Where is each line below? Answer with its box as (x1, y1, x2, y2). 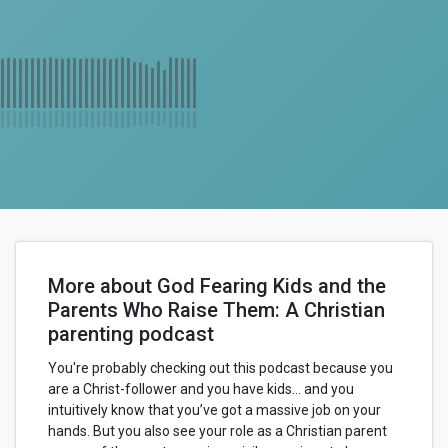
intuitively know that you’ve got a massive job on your (48, 402, 381, 418)
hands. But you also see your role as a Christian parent (48, 423, 387, 439)
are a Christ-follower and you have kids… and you (48, 381, 354, 397)
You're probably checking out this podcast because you (48, 360, 393, 376)
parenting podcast (48, 322, 214, 346)
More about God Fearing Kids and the (48, 274, 386, 298)
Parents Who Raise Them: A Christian (48, 298, 385, 322)
